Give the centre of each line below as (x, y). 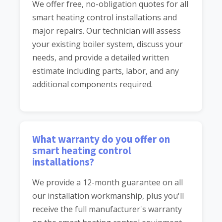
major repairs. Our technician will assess (107, 31)
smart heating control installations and (105, 18)
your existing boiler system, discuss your (108, 44)
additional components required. (92, 84)
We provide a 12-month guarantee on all (108, 183)
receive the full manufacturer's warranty (107, 209)
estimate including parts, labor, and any (106, 71)
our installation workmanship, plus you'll (108, 196)
